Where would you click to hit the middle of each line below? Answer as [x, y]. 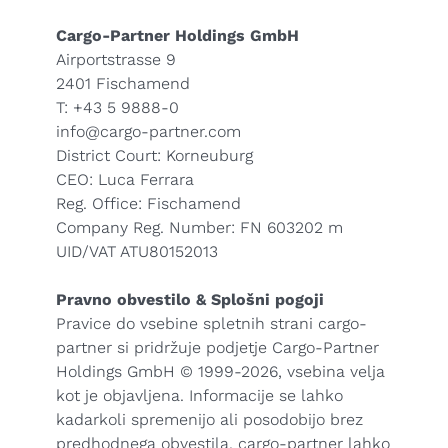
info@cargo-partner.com [148, 131]
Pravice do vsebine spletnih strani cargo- [211, 323]
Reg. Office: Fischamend [148, 203]
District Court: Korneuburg [154, 155]
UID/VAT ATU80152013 [137, 251]
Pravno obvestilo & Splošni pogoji [190, 299]
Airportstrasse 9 [116, 59]
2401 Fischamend [123, 83]
